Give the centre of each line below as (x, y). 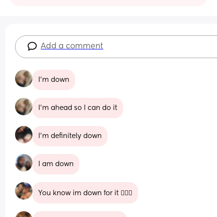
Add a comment (72, 46)
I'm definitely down (70, 136)
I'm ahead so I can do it (78, 108)
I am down (56, 164)
